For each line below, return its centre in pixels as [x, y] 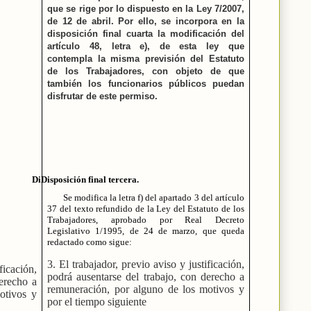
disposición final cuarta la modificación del [146, 33]
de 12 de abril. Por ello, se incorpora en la [146, 21]
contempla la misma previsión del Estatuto [146, 58]
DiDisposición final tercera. [85, 180]
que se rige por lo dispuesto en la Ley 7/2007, [146, 8]
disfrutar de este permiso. [103, 96]
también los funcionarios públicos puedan [146, 83]
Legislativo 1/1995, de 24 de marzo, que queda [146, 230]
